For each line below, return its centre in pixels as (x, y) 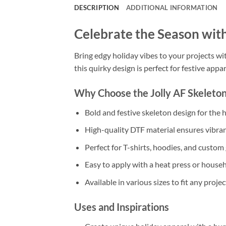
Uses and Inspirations (122, 207)
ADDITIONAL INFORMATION (172, 8)
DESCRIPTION (97, 8)
